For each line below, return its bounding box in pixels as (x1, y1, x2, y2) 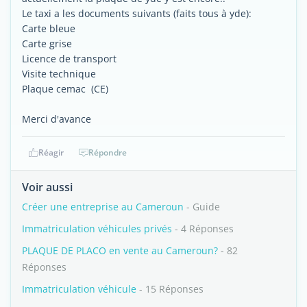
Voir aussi (22, 180, 73, 195)
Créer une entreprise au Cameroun (22, 200, 184, 213)
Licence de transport (22, 52, 116, 65)
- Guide (184, 200, 220, 213)
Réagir (38, 147, 64, 158)
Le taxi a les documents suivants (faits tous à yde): (22, 7, 251, 20)
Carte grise (22, 37, 72, 50)
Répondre (88, 147, 127, 158)
